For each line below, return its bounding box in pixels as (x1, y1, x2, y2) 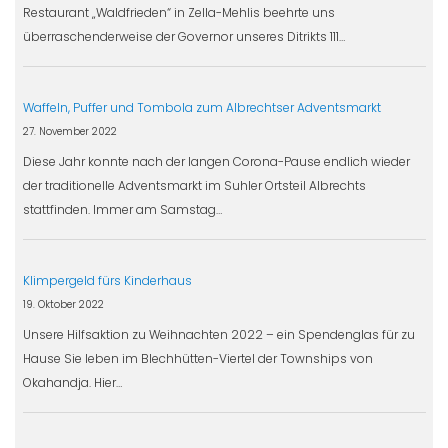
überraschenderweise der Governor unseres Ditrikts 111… (22, 27, 345, 45)
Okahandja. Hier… (22, 373, 122, 391)
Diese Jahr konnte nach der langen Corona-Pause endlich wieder (22, 152, 410, 170)
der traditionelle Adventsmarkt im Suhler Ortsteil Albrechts (22, 176, 366, 194)
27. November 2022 (22, 124, 117, 138)
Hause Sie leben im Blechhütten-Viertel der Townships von (22, 349, 373, 367)
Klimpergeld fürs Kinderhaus (22, 271, 192, 289)
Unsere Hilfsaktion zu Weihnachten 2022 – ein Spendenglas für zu (22, 325, 415, 343)
